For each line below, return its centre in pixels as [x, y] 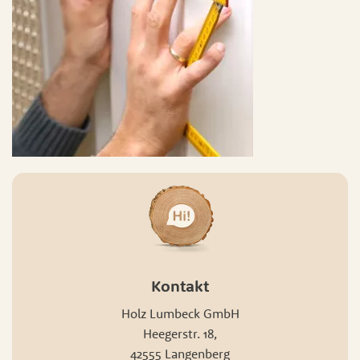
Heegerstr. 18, [180, 334]
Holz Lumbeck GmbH [180, 314]
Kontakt [180, 286]
